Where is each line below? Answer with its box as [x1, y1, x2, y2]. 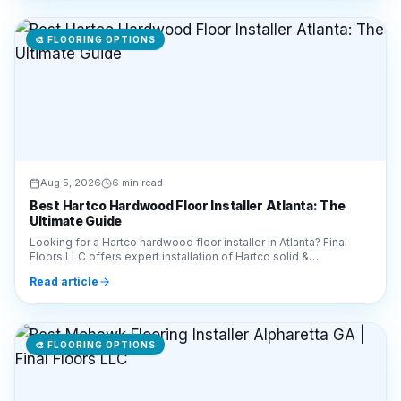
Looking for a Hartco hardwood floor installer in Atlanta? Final [30, 170, 347, 183]
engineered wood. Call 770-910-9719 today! [30, 199, 265, 212]
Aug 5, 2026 [40, 111, 101, 124]
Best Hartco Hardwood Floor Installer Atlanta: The [30, 132, 346, 148]
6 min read [112, 111, 163, 124]
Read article [30, 209, 98, 223]
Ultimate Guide [30, 148, 123, 163]
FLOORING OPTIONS [47, 274, 156, 285]
